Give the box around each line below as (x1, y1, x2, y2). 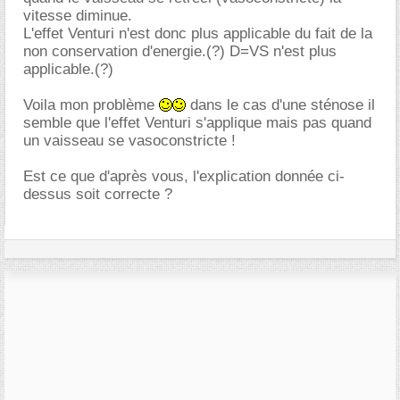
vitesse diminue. (23, 6, 132, 24)
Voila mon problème (23, 96, 159, 113)
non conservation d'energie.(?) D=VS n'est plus (23, 42, 337, 60)
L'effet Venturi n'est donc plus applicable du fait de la (23, 24, 372, 42)
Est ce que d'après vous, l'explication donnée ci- (23, 167, 345, 185)
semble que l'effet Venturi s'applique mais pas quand (23, 113, 371, 131)
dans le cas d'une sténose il (186, 96, 375, 113)
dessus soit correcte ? (23, 185, 172, 203)
